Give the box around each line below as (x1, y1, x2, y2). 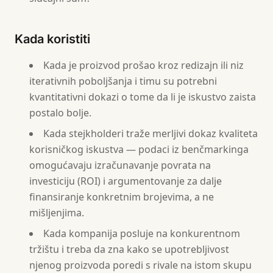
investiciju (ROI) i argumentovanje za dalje (29, 174, 222, 188)
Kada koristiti (15, 32, 90, 46)
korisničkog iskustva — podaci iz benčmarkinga (29, 143, 249, 156)
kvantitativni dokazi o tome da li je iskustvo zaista (29, 90, 256, 104)
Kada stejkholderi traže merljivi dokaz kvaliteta (43, 127, 258, 140)
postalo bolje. (29, 106, 91, 119)
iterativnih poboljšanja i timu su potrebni (29, 74, 217, 88)
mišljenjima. (29, 206, 84, 219)
